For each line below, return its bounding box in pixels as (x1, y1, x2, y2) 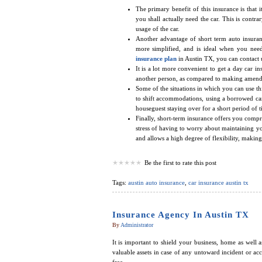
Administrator (120, 222, 153, 229)
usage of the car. (135, 25, 180, 33)
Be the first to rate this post (144, 159, 216, 167)
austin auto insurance (127, 179, 185, 187)
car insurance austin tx (188, 179, 249, 187)
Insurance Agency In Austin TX (112, 210, 249, 220)
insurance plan (135, 55, 177, 63)
